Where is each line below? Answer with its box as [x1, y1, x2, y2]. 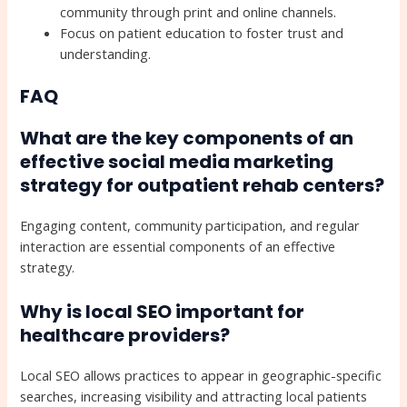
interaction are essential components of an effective [20, 237, 336, 256]
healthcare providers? [20, 322, 231, 348]
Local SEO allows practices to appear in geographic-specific [20, 365, 382, 384]
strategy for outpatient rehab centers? [20, 173, 385, 199]
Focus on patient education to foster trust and [60, 24, 344, 43]
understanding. [60, 45, 152, 64]
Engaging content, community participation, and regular [20, 216, 361, 235]
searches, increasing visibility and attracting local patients [20, 386, 368, 405]
